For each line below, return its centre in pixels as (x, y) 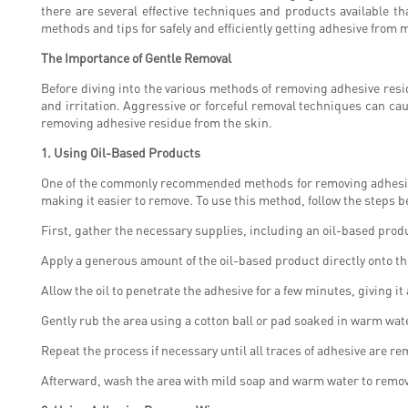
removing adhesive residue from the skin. (157, 122)
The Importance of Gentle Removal (136, 57)
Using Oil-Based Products (127, 152)
